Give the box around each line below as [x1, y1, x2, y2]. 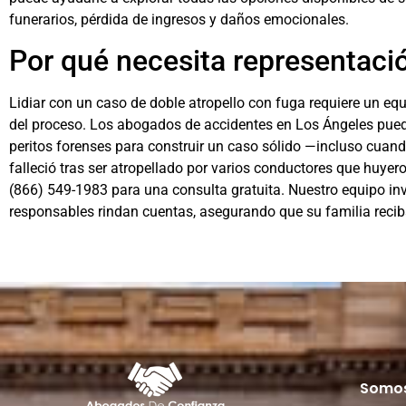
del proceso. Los [9, 116, 113, 134]
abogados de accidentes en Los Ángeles [113, 116, 373, 134]
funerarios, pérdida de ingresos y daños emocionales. [9, 10, 349, 28]
